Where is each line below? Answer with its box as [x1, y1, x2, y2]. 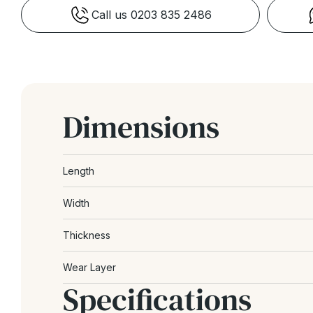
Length [63, 164, 94, 177]
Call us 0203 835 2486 [91, 7, 212, 22]
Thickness [63, 228, 110, 241]
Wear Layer [63, 261, 116, 273]
